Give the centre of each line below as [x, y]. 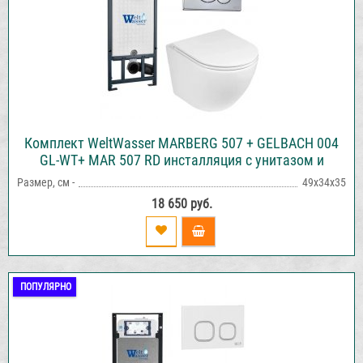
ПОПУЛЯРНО [46, 286]
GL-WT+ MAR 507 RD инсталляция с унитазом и [181, 160]
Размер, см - [46, 182]
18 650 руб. [181, 203]
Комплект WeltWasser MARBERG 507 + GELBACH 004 [181, 143]
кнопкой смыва [181, 177]
